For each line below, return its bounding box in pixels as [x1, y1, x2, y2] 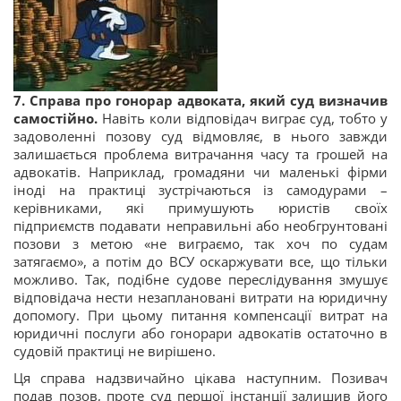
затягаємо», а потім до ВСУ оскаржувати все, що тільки [13, 252, 388, 271]
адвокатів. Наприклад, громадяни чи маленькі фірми [13, 163, 388, 182]
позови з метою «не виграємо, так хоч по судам [13, 235, 388, 253]
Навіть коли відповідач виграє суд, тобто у [102, 109, 388, 128]
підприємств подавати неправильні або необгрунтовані [13, 217, 388, 235]
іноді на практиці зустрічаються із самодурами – [13, 181, 388, 200]
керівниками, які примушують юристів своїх [13, 199, 388, 218]
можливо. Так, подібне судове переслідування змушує [13, 270, 388, 289]
